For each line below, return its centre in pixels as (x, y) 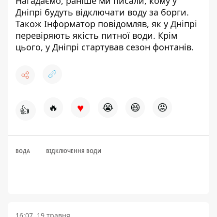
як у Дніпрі (174, 24)
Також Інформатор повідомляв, (84, 24)
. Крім (165, 35)
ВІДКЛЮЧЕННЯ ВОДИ (74, 151)
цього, (31, 47)
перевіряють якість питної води (84, 35)
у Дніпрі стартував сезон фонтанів (118, 47)
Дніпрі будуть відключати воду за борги (101, 12)
